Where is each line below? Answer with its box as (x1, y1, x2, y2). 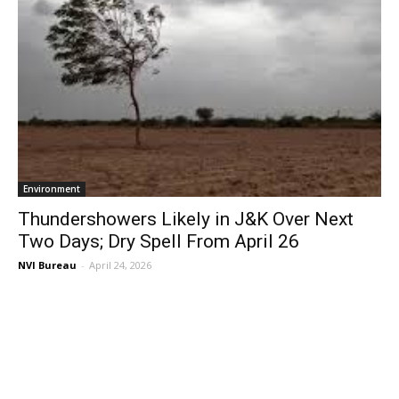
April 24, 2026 (89, 258, 151, 273)
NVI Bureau (18, 258, 77, 273)
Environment (23, 183, 80, 196)
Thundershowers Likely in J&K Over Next (18, 208, 354, 231)
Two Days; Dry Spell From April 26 (18, 231, 299, 253)
